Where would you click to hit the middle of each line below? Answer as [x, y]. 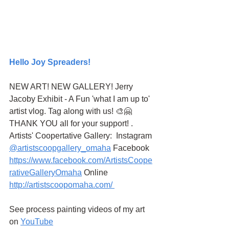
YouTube [37, 221]
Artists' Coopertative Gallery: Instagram [82, 135]
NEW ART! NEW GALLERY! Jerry [72, 86]
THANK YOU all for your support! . [72, 123]
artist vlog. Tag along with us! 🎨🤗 [72, 111]
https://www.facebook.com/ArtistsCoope [81, 160]
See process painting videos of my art [78, 209]
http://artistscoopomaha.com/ [62, 185]
